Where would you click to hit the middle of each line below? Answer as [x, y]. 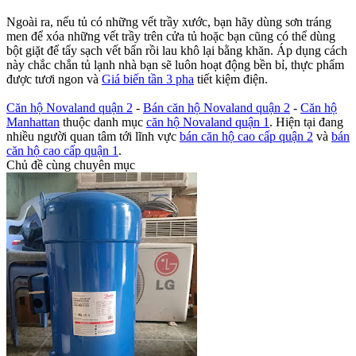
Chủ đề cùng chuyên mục [71, 165]
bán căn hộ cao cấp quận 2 [246, 137]
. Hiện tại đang [306, 122]
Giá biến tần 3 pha [148, 79]
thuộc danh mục [103, 122]
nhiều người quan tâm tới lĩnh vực [93, 137]
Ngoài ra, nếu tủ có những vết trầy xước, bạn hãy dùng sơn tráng [169, 22]
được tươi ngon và [54, 79]
